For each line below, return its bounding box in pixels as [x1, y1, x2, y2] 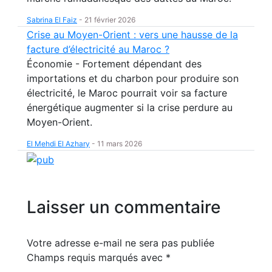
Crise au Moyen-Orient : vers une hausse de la [27, 29, 238, 41]
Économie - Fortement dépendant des [27, 58, 202, 70]
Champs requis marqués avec [27, 251, 166, 263]
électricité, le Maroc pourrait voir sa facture [27, 87, 227, 99]
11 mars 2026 [97, 139, 142, 148]
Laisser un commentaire [27, 196, 220, 217]
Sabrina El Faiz [27, 15, 77, 24]
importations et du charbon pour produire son [27, 72, 239, 84]
